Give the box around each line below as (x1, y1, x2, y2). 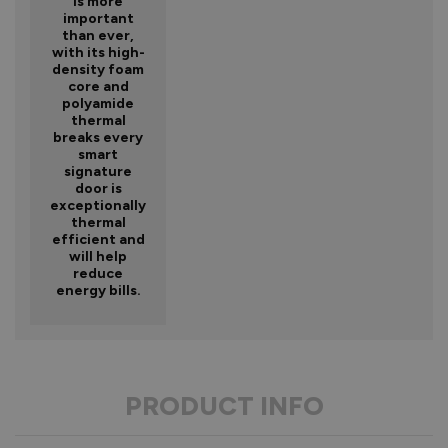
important (62, 9, 134, 27)
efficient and (51, 230, 145, 248)
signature (64, 162, 132, 180)
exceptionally (50, 196, 146, 214)
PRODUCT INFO (124, 389, 324, 422)
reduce (73, 264, 123, 282)
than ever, (62, 26, 134, 44)
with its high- (51, 43, 145, 61)
